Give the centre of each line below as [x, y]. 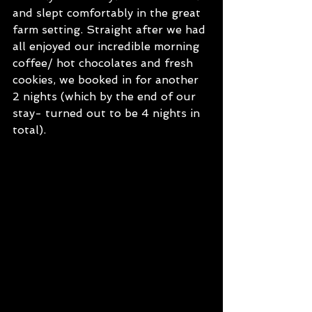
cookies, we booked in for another [107, 80]
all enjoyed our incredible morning [108, 46]
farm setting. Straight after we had [111, 30]
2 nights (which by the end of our [106, 96]
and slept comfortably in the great [108, 13]
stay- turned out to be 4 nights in [108, 113]
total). [31, 130]
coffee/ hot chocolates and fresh [104, 63]
